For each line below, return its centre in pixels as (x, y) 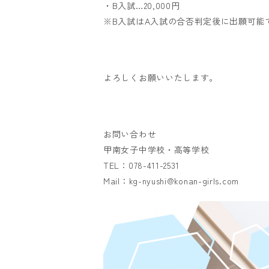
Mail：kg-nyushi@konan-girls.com (171, 181)
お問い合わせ (130, 134)
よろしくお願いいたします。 (161, 77)
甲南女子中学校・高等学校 (156, 150)
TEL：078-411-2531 (142, 165)
